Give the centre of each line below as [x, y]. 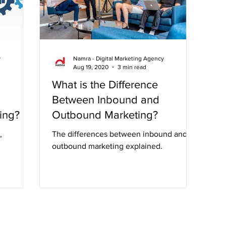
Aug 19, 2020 [91, 67]
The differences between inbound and [120, 134]
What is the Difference [105, 84]
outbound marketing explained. [107, 146]
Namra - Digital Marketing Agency [119, 59]
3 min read [132, 67]
